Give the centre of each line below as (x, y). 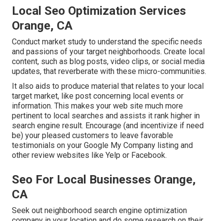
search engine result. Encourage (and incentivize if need (108, 125)
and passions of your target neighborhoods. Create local (108, 51)
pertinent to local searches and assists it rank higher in (106, 115)
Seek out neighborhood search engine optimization (99, 210)
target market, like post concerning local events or (98, 96)
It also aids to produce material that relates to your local (108, 86)
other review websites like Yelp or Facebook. (89, 155)
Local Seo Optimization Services (99, 11)
